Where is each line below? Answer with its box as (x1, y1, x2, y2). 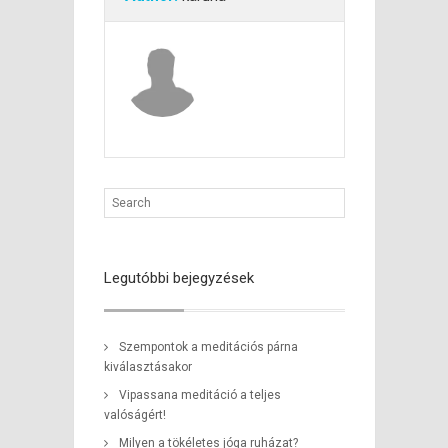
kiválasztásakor (103, 360, 192, 374)
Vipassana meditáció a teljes (118, 388, 281, 402)
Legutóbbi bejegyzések (103, 269, 254, 287)
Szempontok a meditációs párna (118, 340, 298, 354)
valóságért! (103, 408, 166, 422)
